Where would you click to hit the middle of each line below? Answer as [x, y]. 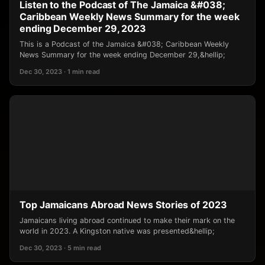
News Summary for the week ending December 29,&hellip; [122, 55]
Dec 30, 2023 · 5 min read [60, 248]
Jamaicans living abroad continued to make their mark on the [127, 220]
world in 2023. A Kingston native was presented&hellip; [117, 231]
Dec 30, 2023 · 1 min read [60, 72]
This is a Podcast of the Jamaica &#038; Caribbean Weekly [124, 44]
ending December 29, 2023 [83, 28]
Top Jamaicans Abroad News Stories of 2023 [123, 205]
